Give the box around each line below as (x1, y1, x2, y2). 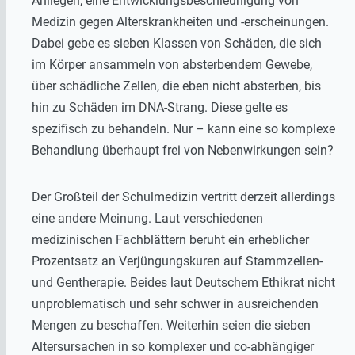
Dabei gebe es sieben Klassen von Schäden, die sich (32, 36, 322, 52)
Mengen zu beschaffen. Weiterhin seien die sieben (32, 318, 311, 334)
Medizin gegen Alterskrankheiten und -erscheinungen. (32, 14, 329, 30)
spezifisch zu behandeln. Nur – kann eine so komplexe (32, 121, 335, 137)
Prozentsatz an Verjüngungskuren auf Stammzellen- (32, 254, 323, 269)
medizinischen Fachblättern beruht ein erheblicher (32, 232, 309, 248)
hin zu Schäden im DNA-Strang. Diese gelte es (32, 100, 288, 116)
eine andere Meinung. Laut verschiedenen (32, 211, 263, 227)
